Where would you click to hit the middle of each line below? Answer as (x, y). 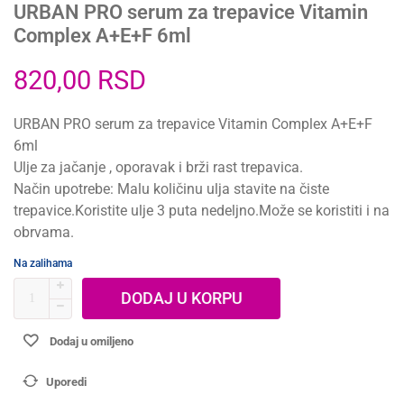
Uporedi (66, 381)
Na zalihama (43, 263)
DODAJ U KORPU (181, 298)
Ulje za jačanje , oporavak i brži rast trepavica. (158, 167)
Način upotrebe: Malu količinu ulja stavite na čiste (171, 188)
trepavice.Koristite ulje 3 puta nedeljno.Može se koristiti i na (202, 210)
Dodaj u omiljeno (92, 341)
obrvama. (44, 232)
